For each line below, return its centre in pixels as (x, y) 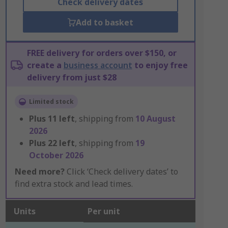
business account (98, 65)
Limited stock (51, 102)
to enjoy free (160, 65)
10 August (155, 119)
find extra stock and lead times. (74, 184)
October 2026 (56, 155)
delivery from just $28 (72, 77)
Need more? (39, 172)
